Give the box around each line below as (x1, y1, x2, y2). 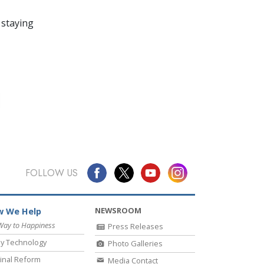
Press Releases (106, 221, 163, 232)
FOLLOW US (25, 166, 78, 180)
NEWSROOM (95, 205, 141, 216)
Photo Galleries (106, 238, 163, 249)
